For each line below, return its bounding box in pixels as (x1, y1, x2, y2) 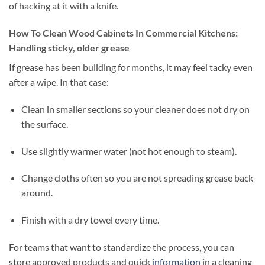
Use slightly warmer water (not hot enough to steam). (21, 145, 237, 157)
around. (21, 187, 53, 199)
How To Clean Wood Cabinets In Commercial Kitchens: (9, 27, 238, 39)
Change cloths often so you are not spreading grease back (21, 172, 253, 184)
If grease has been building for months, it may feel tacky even (9, 62, 253, 73)
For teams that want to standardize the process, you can (9, 241, 234, 253)
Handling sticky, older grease (9, 42, 130, 54)
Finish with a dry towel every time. (21, 214, 159, 226)
